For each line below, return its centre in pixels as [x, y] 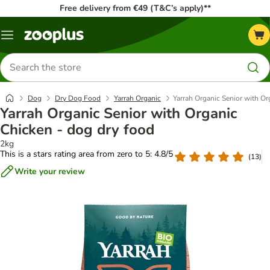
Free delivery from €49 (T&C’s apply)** [135, 8]
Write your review [50, 171]
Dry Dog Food [78, 98]
